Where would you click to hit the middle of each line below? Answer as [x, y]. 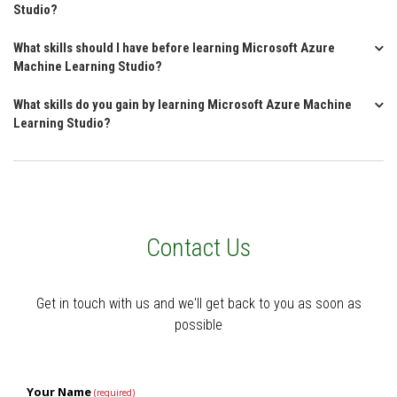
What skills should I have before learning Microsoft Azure [174, 48]
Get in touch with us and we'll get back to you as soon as [198, 304]
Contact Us [198, 248]
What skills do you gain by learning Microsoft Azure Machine [183, 105]
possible [198, 325]
